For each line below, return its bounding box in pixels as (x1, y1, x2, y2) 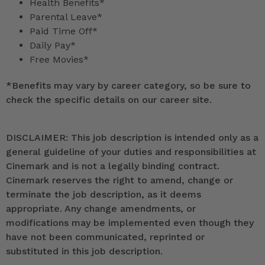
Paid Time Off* (30, 25, 98, 37)
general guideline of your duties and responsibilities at (6, 146, 256, 158)
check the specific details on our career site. (6, 94, 212, 106)
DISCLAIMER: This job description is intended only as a (6, 132, 258, 144)
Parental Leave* (30, 11, 102, 23)
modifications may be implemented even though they (6, 217, 254, 229)
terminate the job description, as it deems (6, 189, 201, 201)
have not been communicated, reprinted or (6, 231, 205, 243)
